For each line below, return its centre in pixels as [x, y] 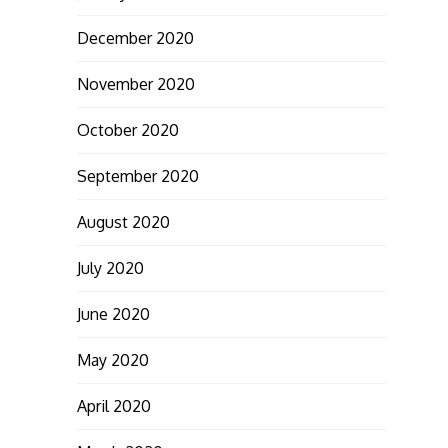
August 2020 [123, 221]
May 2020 [112, 359]
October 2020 [127, 129]
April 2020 [113, 405]
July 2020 [110, 267]
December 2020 [135, 37]
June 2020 [113, 313]
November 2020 [135, 83]
